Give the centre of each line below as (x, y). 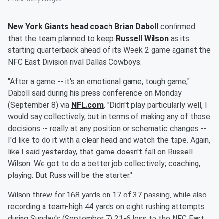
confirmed (177, 27)
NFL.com (88, 105)
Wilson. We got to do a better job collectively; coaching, (104, 164)
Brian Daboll (136, 27)
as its (179, 39)
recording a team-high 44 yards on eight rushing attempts (106, 207)
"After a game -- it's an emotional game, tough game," (99, 82)
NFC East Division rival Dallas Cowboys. (75, 62)
